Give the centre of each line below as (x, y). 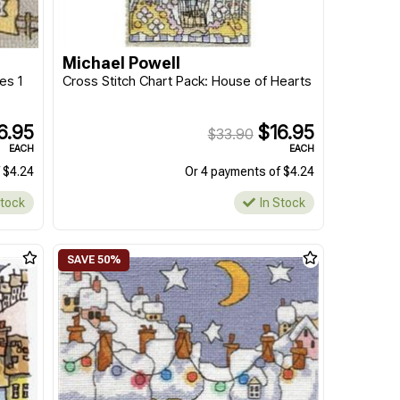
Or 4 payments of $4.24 (249, 171)
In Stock (282, 203)
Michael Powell (121, 63)
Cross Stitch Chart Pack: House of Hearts (187, 81)
